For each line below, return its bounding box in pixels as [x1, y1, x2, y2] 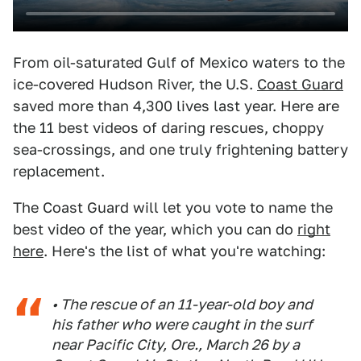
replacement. [13, 163, 105, 180]
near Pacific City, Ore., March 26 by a [52, 336, 300, 354]
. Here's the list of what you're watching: [44, 243, 326, 260]
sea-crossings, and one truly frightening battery [13, 141, 348, 159]
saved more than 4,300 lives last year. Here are [13, 98, 339, 115]
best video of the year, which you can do [13, 221, 297, 239]
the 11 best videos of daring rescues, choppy [13, 119, 324, 137]
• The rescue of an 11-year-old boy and [52, 296, 313, 313]
